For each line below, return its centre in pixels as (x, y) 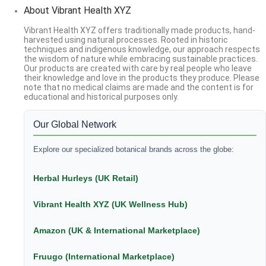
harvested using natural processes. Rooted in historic (126, 40)
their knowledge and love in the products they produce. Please (142, 78)
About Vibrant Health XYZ (77, 11)
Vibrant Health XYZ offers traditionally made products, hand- (140, 31)
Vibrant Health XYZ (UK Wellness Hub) (110, 205)
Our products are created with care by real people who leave (138, 69)
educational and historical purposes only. (101, 97)
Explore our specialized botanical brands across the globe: (134, 150)
